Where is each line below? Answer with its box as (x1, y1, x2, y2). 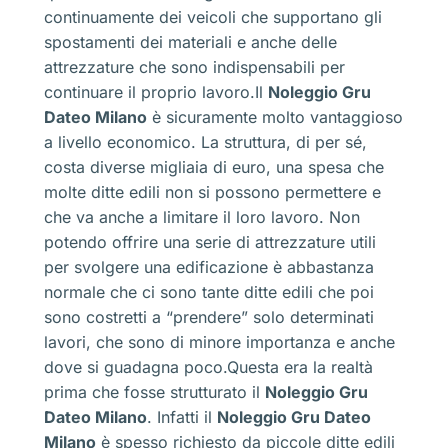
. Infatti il (147, 406, 217, 427)
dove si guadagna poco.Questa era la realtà (44, 356, 373, 377)
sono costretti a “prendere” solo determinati (44, 306, 374, 327)
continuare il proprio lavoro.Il (44, 81, 268, 102)
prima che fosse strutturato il (44, 381, 265, 402)
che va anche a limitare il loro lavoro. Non (44, 206, 360, 227)
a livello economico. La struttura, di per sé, (44, 131, 367, 152)
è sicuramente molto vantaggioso (147, 106, 403, 127)
